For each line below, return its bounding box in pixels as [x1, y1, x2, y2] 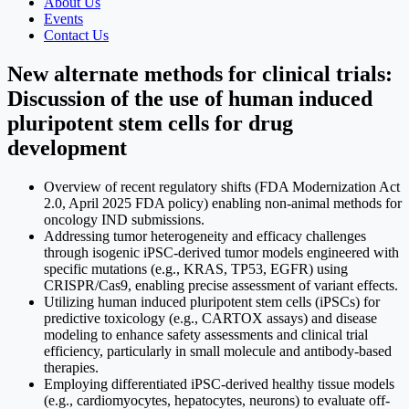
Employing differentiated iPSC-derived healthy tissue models [44, 375, 394, 392]
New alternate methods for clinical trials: [7, 61, 393, 86]
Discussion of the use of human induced [7, 86, 372, 110]
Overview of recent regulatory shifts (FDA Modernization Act [44, 178, 400, 194]
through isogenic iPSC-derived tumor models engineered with [44, 244, 399, 260]
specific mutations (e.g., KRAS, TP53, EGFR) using [44, 260, 348, 277]
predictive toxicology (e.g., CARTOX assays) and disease [44, 309, 377, 326]
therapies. [44, 359, 99, 375]
